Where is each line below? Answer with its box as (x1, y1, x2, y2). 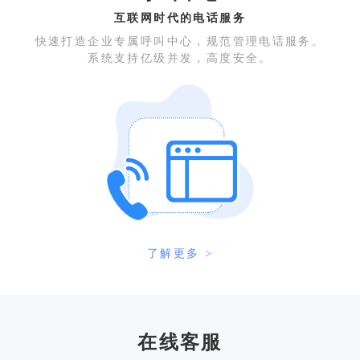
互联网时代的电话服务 (114, 11, 246, 25)
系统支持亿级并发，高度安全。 (88, 51, 272, 65)
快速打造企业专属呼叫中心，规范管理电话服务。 (35, 35, 325, 48)
